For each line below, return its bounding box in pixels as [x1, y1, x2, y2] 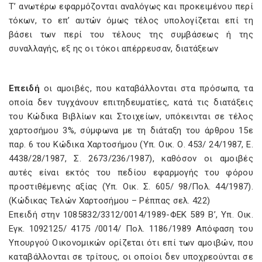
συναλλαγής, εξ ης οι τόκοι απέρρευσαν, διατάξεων [9, 43, 219, 54]
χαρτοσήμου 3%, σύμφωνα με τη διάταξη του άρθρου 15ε [9, 125, 253, 136]
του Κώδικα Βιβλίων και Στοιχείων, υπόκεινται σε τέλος [9, 111, 253, 122]
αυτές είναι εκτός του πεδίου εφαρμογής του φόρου [9, 167, 253, 178]
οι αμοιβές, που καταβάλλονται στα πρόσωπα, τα [39, 83, 253, 94]
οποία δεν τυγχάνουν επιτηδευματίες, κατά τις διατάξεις [9, 97, 253, 108]
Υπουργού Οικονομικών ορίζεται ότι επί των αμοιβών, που [9, 237, 253, 248]
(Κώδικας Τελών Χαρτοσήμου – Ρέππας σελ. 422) [9, 195, 211, 206]
